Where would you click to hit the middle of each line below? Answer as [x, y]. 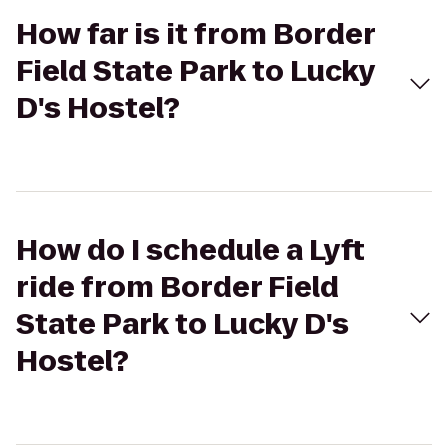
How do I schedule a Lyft [190, 250]
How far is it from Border [195, 34]
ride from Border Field [177, 287]
